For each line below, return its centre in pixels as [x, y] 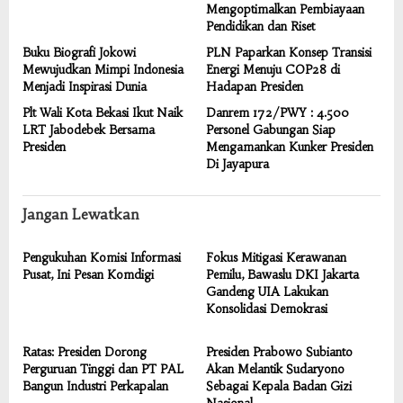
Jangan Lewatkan [81, 214]
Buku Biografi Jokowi [79, 53]
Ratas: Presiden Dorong [85, 352]
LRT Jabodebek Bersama [89, 130]
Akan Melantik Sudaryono [275, 369]
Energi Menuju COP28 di [273, 70]
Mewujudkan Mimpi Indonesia [103, 70]
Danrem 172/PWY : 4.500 [278, 113]
